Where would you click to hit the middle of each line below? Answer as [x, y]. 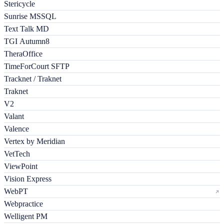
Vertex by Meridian [34, 141]
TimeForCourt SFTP [37, 66]
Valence [16, 129]
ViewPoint [21, 166]
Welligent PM [26, 216]
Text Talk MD [26, 29]
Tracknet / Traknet [33, 79]
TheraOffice [23, 54]
